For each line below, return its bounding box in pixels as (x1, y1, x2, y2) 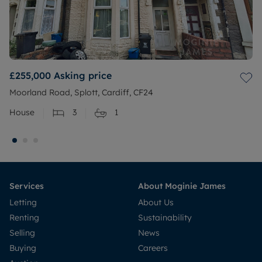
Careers (138, 243, 168, 254)
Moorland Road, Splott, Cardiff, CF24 (9, 87, 153, 98)
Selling (9, 227, 35, 239)
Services (9, 181, 44, 192)
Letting (9, 197, 37, 208)
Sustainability (138, 212, 192, 223)
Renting (9, 212, 39, 223)
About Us (138, 197, 174, 208)
